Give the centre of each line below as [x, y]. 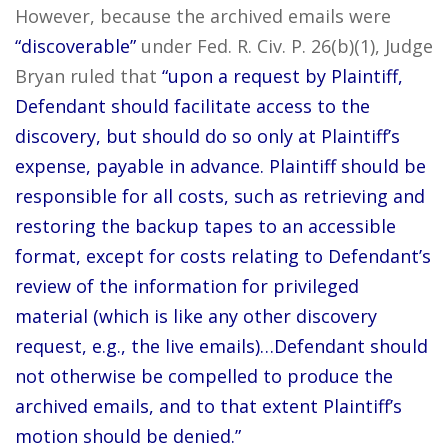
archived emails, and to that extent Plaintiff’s [208, 406]
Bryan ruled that [88, 76]
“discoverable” [75, 46]
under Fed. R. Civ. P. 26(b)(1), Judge [284, 46]
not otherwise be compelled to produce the [204, 376]
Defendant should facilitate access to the [192, 106]
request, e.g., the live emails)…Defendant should [221, 346]
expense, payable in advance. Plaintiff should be [220, 166]
